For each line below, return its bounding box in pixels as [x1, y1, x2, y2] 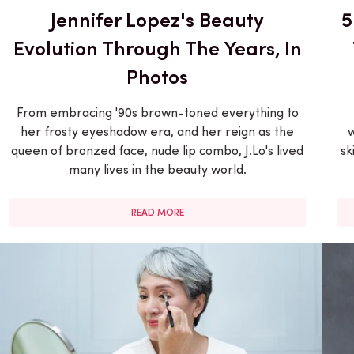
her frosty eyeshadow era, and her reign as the [21, 123, 295, 139]
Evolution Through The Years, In [13, 36, 302, 60]
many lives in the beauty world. [68, 161, 247, 177]
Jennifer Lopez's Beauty [51, 7, 265, 32]
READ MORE [130, 206, 184, 218]
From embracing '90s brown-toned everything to [16, 104, 299, 120]
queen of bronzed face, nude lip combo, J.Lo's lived [11, 142, 304, 158]
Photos [126, 64, 189, 88]
